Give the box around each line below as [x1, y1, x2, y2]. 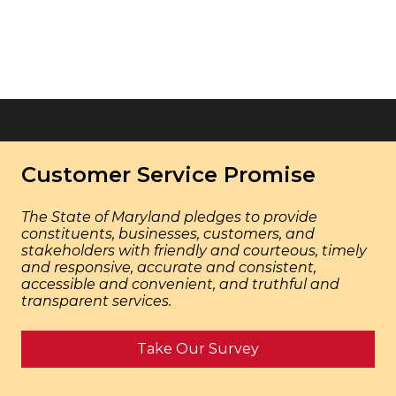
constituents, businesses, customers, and [20, 225, 315, 242]
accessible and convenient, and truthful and [20, 276, 339, 293]
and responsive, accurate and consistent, [20, 259, 316, 276]
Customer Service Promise [20, 162, 316, 187]
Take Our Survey [136, 340, 259, 357]
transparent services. [20, 293, 171, 309]
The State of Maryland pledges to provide [20, 209, 317, 225]
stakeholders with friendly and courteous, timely [20, 242, 367, 259]
